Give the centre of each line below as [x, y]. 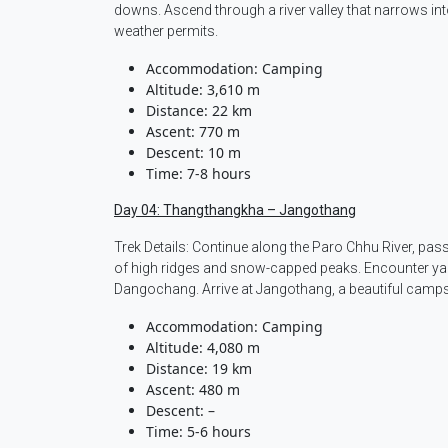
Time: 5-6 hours [198, 432]
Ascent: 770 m [193, 132]
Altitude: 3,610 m [203, 90]
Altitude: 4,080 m [203, 348]
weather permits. [166, 31]
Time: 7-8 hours [198, 174]
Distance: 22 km [199, 111]
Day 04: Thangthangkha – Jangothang [235, 210]
